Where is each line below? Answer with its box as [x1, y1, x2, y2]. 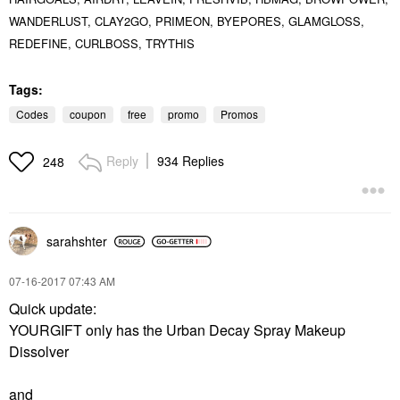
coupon [70, 106, 106, 121]
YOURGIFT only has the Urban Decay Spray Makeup [9, 320, 346, 340]
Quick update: [9, 298, 104, 319]
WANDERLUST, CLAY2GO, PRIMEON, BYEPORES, [9, 12, 288, 29]
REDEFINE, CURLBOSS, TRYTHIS [9, 35, 195, 52]
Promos [221, 106, 258, 121]
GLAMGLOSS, [288, 12, 364, 29]
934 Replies [157, 152, 224, 170]
